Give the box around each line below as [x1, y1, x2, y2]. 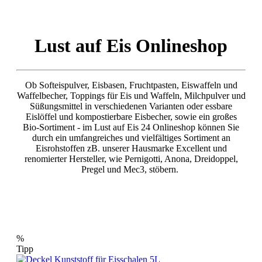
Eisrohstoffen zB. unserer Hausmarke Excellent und [35, 143, 227, 153]
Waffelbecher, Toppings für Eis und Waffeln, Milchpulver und [16, 90, 246, 101]
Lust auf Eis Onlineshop [35, 35, 227, 57]
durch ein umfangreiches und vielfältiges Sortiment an [32, 132, 230, 143]
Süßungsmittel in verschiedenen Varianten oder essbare [30, 101, 232, 111]
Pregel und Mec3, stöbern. [81, 164, 181, 174]
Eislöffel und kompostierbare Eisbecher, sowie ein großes [25, 111, 237, 122]
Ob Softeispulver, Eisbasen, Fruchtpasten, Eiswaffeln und [25, 80, 237, 90]
